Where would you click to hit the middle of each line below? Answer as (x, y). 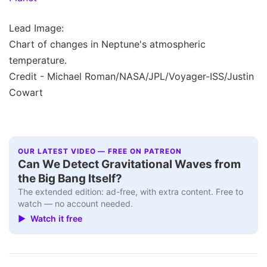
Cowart (26, 92)
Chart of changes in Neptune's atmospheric (107, 44)
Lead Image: (36, 28)
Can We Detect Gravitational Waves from (130, 164)
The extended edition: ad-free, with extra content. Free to (131, 192)
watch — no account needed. (76, 204)
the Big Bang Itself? (70, 179)
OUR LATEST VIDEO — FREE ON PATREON (100, 152)
